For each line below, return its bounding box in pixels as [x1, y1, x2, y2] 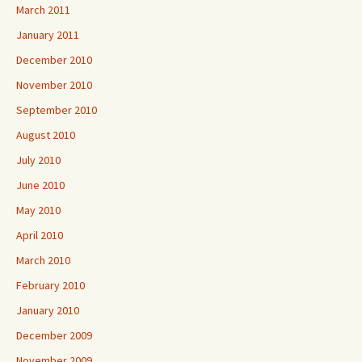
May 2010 [16, 203, 61, 217]
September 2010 [16, 103, 97, 117]
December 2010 [16, 53, 92, 67]
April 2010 [16, 228, 63, 242]
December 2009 [16, 328, 92, 343]
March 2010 [16, 253, 70, 267]
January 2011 [16, 27, 79, 42]
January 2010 [16, 303, 79, 318]
